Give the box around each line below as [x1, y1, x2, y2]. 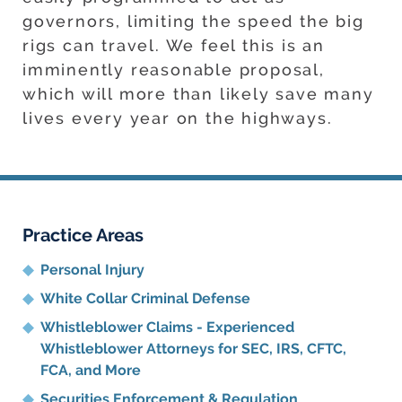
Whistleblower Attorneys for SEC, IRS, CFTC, [40, 340, 346, 358]
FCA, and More [40, 362, 141, 380]
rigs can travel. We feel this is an [22, 36, 325, 56]
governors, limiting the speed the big [22, 12, 364, 31]
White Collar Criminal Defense [40, 290, 250, 308]
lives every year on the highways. [22, 109, 333, 128]
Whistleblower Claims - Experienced [40, 319, 294, 336]
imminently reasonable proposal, [22, 60, 325, 80]
